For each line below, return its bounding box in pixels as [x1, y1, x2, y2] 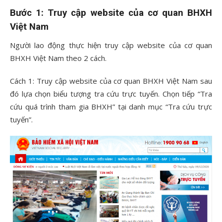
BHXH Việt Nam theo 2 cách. [10, 53, 107, 63]
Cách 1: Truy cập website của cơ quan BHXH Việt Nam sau [10, 75, 212, 86]
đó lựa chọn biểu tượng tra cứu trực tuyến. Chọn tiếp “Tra [10, 88, 212, 99]
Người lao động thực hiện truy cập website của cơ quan [10, 40, 212, 50]
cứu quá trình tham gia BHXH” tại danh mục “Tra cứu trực [10, 101, 212, 111]
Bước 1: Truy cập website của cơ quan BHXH [10, 7, 212, 18]
